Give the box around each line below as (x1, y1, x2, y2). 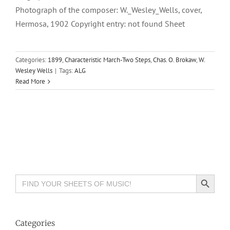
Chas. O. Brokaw (153, 55, 196, 65)
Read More (15, 77, 45, 86)
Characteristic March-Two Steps (65, 55, 150, 65)
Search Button (196, 170, 215, 178)
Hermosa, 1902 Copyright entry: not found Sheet (15, 18, 185, 29)
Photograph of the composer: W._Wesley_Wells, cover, (15, 5, 202, 15)
